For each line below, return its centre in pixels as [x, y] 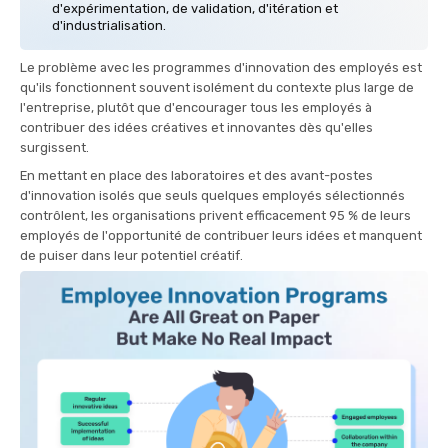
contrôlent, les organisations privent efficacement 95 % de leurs [215, 215]
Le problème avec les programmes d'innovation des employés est [221, 67]
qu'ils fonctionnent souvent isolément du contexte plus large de [217, 87]
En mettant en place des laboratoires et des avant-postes [196, 175]
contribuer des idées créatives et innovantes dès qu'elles [196, 127]
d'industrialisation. [109, 25]
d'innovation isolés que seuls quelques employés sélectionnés [212, 195]
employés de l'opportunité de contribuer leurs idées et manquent [221, 235]
